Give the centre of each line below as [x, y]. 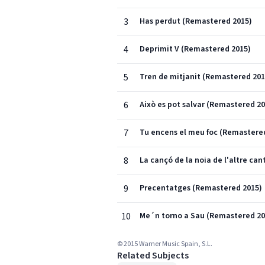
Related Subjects [153, 256]
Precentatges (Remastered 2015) [201, 188]
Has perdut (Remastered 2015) [196, 21]
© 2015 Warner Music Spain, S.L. [165, 244]
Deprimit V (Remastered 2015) [195, 49]
